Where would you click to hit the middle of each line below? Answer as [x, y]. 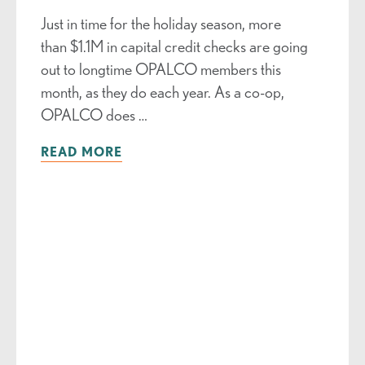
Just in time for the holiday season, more [161, 24]
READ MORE [81, 152]
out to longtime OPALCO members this [161, 69]
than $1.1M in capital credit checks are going [174, 46]
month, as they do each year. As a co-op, [162, 92]
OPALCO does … [94, 115]
